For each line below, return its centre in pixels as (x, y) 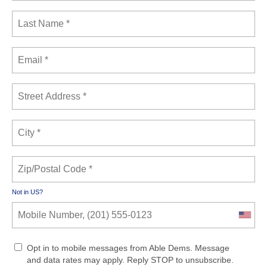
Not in (21, 192)
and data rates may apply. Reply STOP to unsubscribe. (130, 260)
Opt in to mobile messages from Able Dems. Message (128, 248)
